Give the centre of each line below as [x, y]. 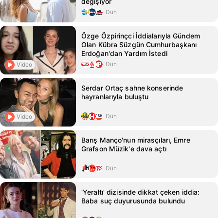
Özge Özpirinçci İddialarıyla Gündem [141, 36]
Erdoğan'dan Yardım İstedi [124, 53]
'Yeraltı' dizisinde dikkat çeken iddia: [141, 192]
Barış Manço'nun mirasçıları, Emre [136, 140]
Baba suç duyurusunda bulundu [133, 201]
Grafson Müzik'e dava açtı [124, 149]
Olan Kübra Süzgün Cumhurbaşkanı [139, 45]
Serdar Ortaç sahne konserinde [132, 88]
